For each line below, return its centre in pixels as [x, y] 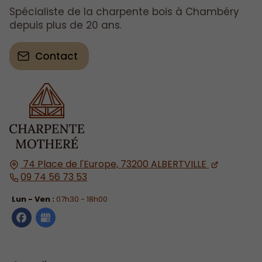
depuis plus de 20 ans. [65, 25]
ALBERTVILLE [179, 164]
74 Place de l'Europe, [72, 164]
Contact [56, 56]
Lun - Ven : [33, 199]
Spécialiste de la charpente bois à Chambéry [124, 12]
